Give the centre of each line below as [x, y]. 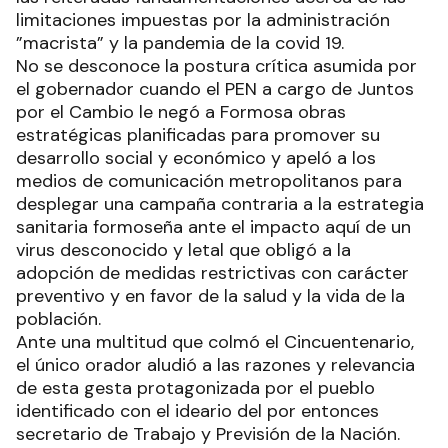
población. [58, 319]
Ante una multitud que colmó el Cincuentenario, [215, 342]
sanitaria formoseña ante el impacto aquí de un [213, 227]
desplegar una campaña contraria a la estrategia [220, 204]
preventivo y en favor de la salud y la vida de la [210, 296]
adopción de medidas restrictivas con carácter [212, 273]
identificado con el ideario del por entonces [197, 411]
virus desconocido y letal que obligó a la [183, 250]
